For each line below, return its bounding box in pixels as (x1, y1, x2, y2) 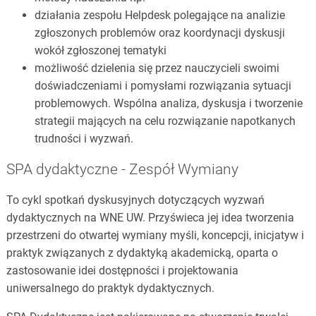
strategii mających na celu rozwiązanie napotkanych (34, 114, 296, 128)
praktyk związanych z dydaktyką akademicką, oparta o (6, 246, 278, 260)
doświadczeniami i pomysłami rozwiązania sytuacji (34, 78, 291, 92)
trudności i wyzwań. (34, 131, 133, 145)
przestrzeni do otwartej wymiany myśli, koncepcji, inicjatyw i (6, 229, 304, 243)
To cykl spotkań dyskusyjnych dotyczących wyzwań (6, 193, 265, 207)
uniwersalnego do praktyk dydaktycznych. (6, 281, 214, 296)
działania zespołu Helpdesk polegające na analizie (34, 8, 285, 22)
